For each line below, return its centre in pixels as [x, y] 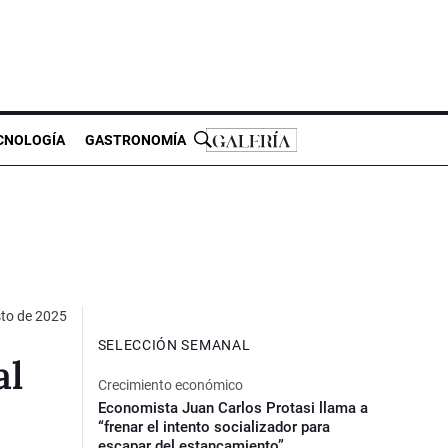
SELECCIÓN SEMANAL [174, 344]
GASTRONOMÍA [135, 139]
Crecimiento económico [170, 384]
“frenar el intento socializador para [213, 426]
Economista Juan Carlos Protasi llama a [232, 407]
